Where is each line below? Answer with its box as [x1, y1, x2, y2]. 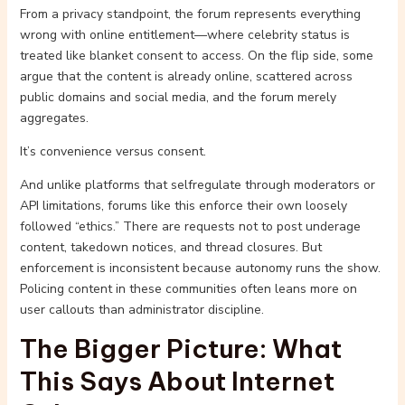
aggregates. [19, 109, 89, 127]
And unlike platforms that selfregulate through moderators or [19, 176, 375, 193]
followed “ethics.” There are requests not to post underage [19, 218, 361, 235]
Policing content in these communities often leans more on [19, 280, 357, 297]
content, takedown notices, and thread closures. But [19, 239, 322, 256]
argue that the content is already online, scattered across [19, 68, 353, 85]
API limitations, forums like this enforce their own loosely [19, 197, 347, 214]
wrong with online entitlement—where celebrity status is [19, 26, 350, 43]
